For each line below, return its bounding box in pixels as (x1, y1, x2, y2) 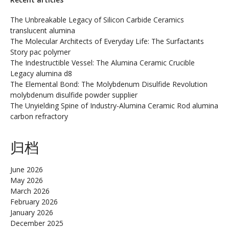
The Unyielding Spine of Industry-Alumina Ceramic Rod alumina (10, 101, 218, 111)
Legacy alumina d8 (10, 68, 72, 79)
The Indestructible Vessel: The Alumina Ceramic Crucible (10, 58, 195, 68)
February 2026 (10, 197, 58, 207)
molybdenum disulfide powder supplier (10, 90, 138, 100)
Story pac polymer (10, 47, 71, 57)
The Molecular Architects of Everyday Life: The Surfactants (10, 36, 204, 47)
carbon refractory (10, 111, 68, 122)
